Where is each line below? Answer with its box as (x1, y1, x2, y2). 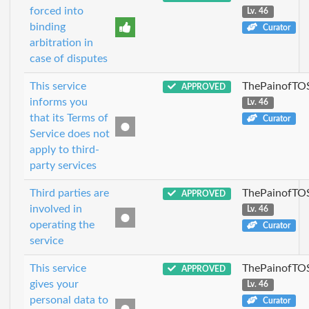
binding (30, 21, 66, 32)
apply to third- (30, 143, 99, 155)
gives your (30, 278, 79, 290)
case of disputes (30, 52, 108, 64)
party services (30, 159, 97, 171)
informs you (30, 96, 88, 108)
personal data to (30, 294, 108, 306)
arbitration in (30, 37, 93, 48)
